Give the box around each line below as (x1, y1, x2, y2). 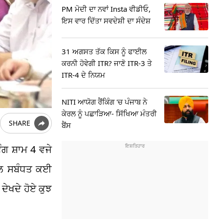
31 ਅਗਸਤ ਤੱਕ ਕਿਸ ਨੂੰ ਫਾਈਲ (62, 46, 147, 56)
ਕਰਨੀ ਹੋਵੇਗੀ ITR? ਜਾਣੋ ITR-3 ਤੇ (62, 58, 152, 68)
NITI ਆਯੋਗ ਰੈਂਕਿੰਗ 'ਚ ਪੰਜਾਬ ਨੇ (62, 97, 147, 107)
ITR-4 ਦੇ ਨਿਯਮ (62, 70, 105, 80)
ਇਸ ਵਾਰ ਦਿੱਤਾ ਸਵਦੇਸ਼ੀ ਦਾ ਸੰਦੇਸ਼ (62, 16, 151, 25)
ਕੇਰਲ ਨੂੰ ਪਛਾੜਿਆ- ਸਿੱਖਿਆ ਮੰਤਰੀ (62, 109, 157, 118)
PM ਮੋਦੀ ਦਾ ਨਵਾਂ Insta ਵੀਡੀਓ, (62, 4, 151, 14)
